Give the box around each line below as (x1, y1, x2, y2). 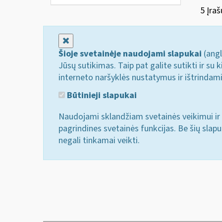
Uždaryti (69, 34, 101, 47)
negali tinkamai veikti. (58, 134, 140, 147)
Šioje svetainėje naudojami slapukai (58, 48, 202, 60)
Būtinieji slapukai (65, 89, 137, 102)
